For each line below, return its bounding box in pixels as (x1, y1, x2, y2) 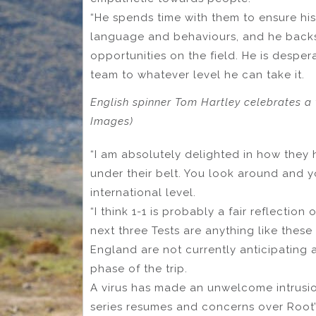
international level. (90, 186, 196, 199)
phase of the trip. (90, 262, 188, 275)
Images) (90, 115, 133, 128)
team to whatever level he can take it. (90, 68, 305, 82)
